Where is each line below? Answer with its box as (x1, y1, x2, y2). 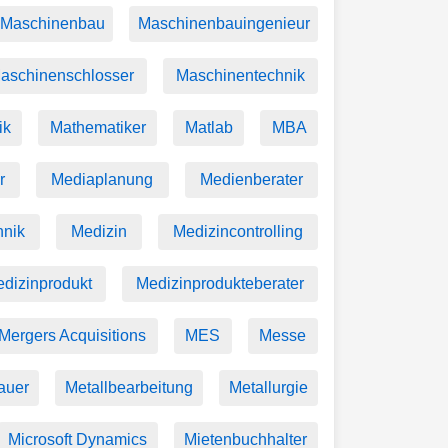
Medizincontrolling (173, 223, 303, 240)
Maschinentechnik (176, 67, 306, 84)
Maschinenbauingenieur (137, 15, 310, 32)
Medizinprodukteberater (136, 275, 304, 292)
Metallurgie (228, 379, 308, 396)
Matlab (184, 119, 233, 136)
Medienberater (199, 171, 303, 188)
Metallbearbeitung (64, 379, 193, 396)
